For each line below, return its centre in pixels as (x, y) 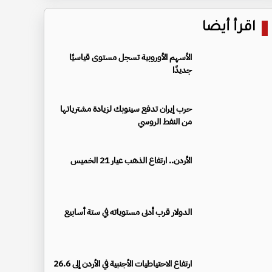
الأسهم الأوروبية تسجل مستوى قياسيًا (131, 57)
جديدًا (182, 70)
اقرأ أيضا (229, 28)
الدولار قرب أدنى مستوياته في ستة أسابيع (128, 212)
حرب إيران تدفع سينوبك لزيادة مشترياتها (126, 109)
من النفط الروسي (165, 121)
